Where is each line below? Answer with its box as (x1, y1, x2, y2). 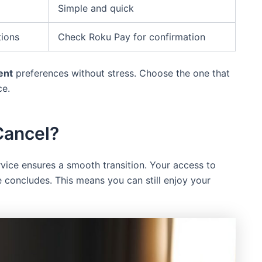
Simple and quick (58, 2, 134, 15)
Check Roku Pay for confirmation (58, 31, 205, 43)
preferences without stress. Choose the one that (13, 67, 230, 80)
